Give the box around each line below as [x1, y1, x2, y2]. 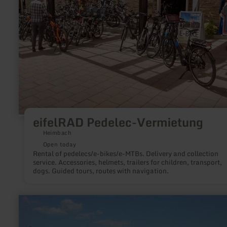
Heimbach [43, 128, 72, 137]
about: [18, 210, 39, 219]
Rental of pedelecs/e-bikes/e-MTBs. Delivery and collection [32, 147, 218, 159]
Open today [43, 139, 77, 149]
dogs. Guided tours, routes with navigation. [32, 165, 169, 176]
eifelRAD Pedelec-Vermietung [32, 112, 203, 132]
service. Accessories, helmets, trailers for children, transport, [32, 156, 222, 168]
